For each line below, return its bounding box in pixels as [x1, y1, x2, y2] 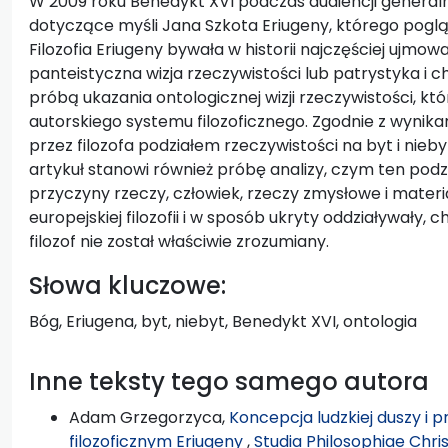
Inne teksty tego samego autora [29, 364, 429, 398]
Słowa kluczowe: [29, 268, 226, 302]
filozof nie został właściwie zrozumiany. [29, 229, 329, 253]
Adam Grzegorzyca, [69, 405, 229, 429]
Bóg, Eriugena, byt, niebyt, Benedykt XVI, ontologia [29, 309, 417, 333]
